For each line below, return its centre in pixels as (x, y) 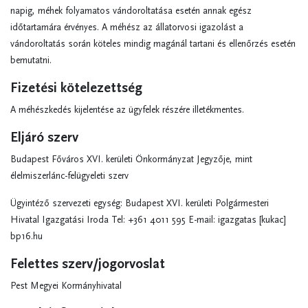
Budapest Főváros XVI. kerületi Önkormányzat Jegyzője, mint (131, 159)
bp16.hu (26, 236)
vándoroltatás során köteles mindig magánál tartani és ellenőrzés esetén (153, 44)
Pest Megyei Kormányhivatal (66, 286)
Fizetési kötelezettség (76, 88)
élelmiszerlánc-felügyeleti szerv (69, 176)
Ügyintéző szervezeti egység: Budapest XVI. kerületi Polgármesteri (140, 203)
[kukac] (271, 220)
